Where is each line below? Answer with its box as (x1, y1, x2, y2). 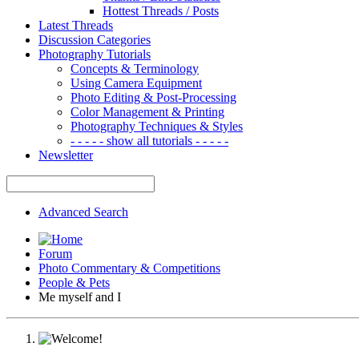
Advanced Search (38, 204, 128, 219)
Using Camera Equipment (71, 75, 202, 90)
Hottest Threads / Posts (103, 3, 219, 18)
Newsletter (38, 147, 93, 162)
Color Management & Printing (71, 104, 224, 119)
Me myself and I (38, 289, 121, 304)
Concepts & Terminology (71, 61, 199, 75)
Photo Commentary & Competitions (38, 260, 220, 275)
